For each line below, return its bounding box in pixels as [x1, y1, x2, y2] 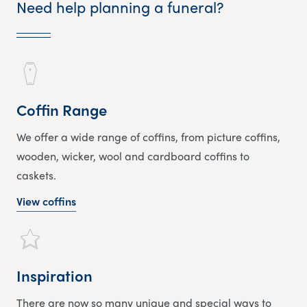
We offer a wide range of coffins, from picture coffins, [16, 128, 280, 145]
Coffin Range [16, 98, 107, 121]
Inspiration [16, 264, 93, 286]
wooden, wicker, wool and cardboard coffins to [16, 147, 249, 164]
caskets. [16, 167, 56, 183]
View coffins [16, 193, 76, 209]
